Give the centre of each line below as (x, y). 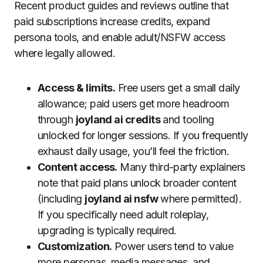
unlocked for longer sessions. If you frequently (143, 135)
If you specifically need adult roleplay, (123, 214)
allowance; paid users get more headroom (134, 103)
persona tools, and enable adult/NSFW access (120, 37)
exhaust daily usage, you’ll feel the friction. (134, 151)
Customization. (75, 246)
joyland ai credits (118, 119)
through (57, 119)
